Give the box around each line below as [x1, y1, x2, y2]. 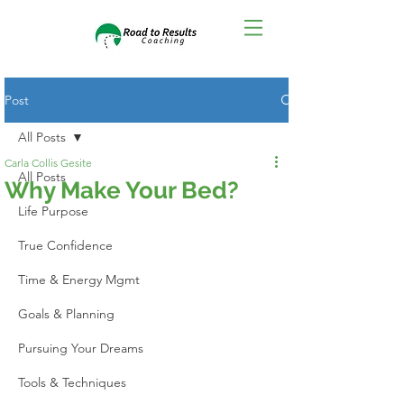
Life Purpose [18, 203, 88, 219]
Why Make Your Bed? [5, 177, 239, 204]
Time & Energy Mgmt [18, 271, 140, 288]
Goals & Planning [18, 306, 115, 322]
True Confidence [18, 237, 113, 253]
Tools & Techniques [18, 374, 126, 390]
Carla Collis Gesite [5, 156, 92, 170]
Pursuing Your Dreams [18, 340, 143, 356]
